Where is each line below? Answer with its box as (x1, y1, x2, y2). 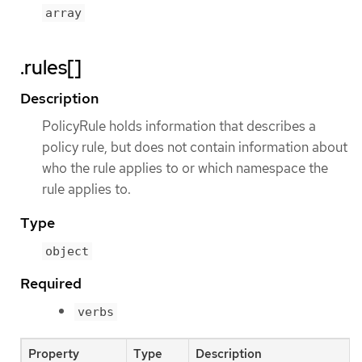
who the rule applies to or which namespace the (42, 159, 328, 178)
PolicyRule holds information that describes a (42, 117, 316, 136)
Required (20, 273, 82, 293)
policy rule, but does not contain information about (42, 138, 347, 157)
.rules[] (20, 55, 82, 81)
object (45, 243, 89, 259)
